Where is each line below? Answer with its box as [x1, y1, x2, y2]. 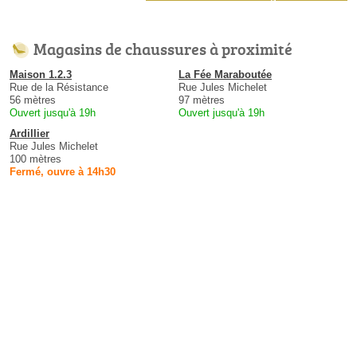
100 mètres [10, 153, 61, 166]
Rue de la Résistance [10, 81, 108, 94]
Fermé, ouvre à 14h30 [10, 166, 116, 178]
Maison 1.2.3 [10, 69, 72, 81]
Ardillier [10, 127, 49, 140]
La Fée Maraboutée [178, 69, 272, 81]
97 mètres [178, 94, 225, 107]
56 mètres [10, 94, 56, 107]
